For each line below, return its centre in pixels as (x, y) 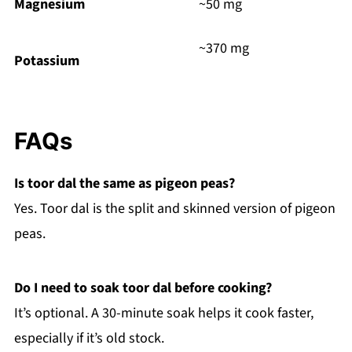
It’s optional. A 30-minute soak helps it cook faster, (163, 313)
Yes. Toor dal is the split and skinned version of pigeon (174, 209)
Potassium (46, 61)
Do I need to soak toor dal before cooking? (143, 288)
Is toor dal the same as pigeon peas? (124, 184)
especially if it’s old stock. (89, 339)
